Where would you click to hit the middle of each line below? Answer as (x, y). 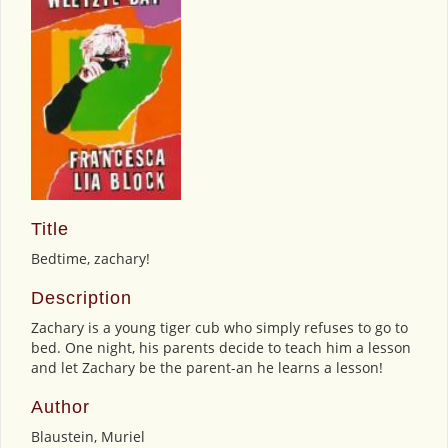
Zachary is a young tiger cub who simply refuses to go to (219, 328)
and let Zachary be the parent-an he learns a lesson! (207, 368)
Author (60, 407)
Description (81, 298)
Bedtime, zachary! (90, 259)
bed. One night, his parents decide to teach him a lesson (221, 348)
